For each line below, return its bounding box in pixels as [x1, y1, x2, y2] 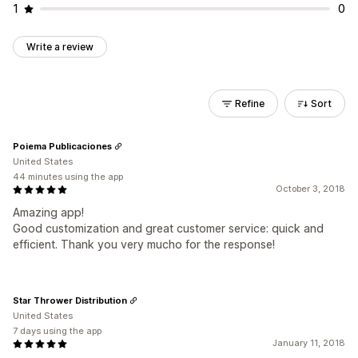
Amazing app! [13, 205, 84, 219]
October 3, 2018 [276, 183, 345, 194]
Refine [235, 97, 265, 109]
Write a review [26, 41, 93, 53]
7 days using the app [13, 325, 101, 336]
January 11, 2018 [272, 337, 345, 348]
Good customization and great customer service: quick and [13, 221, 324, 235]
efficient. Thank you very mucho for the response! [13, 237, 275, 251]
